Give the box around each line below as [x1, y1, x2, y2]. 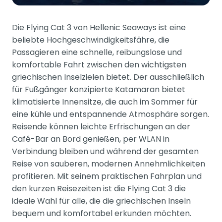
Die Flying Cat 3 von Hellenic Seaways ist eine [12, 21, 186, 33]
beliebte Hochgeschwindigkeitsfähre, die [12, 34, 169, 46]
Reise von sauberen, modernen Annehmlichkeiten [12, 158, 205, 169]
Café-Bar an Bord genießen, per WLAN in [12, 133, 169, 145]
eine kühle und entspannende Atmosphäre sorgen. [12, 108, 209, 120]
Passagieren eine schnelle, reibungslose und [12, 46, 182, 58]
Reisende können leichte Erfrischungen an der [12, 120, 190, 132]
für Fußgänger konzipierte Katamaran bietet [12, 83, 185, 95]
